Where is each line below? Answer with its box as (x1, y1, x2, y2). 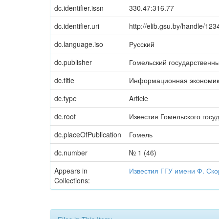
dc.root (54, 111, 76, 121)
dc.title (54, 75, 74, 85)
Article (129, 93, 148, 103)
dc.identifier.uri (54, 21, 99, 31)
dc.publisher (54, 57, 92, 67)
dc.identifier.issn (54, 3, 104, 13)
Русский (129, 39, 154, 49)
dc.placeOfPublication (54, 130, 121, 139)
